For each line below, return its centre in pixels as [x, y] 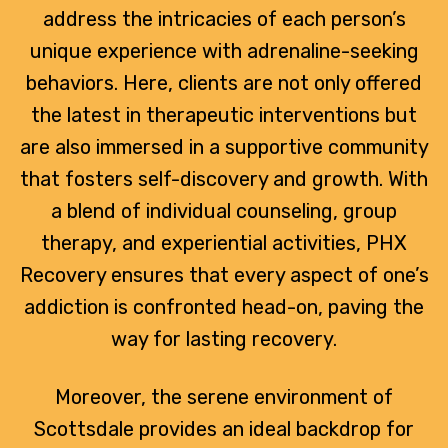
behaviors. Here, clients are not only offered [224, 82]
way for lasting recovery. [224, 338]
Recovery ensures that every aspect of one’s [224, 274]
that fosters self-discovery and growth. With [224, 178]
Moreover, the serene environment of [224, 396]
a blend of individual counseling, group [224, 210]
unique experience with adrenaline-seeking [224, 50]
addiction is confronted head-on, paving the [224, 306]
